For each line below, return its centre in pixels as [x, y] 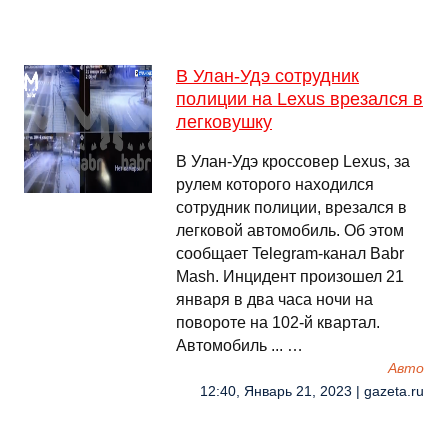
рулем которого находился [275, 184]
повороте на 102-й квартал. [278, 322]
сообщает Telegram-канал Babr [290, 253]
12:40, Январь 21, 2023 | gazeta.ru [312, 391]
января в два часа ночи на [274, 299]
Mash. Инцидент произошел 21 [290, 276]
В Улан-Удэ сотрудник [267, 76]
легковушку [224, 122]
